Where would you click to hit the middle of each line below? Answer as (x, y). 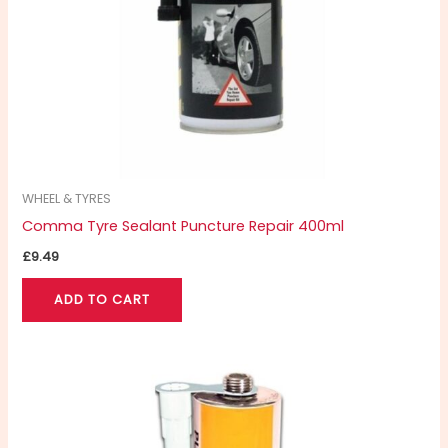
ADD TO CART (102, 299)
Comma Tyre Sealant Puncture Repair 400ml (183, 226)
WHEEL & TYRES (67, 199)
